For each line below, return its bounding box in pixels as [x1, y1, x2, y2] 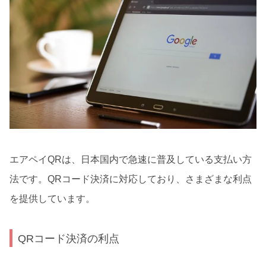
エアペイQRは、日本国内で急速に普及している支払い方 [9, 154, 252, 164]
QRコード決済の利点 [18, 232, 120, 245]
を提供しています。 [9, 193, 95, 204]
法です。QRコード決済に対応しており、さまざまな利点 [9, 173, 252, 184]
